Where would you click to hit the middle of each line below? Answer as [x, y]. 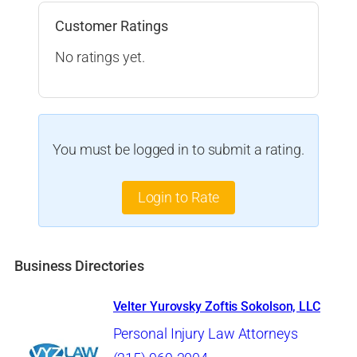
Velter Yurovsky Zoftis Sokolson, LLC [216, 306]
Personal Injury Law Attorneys [205, 334]
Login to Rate [178, 198]
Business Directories [79, 266]
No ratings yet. [100, 58]
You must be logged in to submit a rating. [178, 149]
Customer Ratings [112, 25]
